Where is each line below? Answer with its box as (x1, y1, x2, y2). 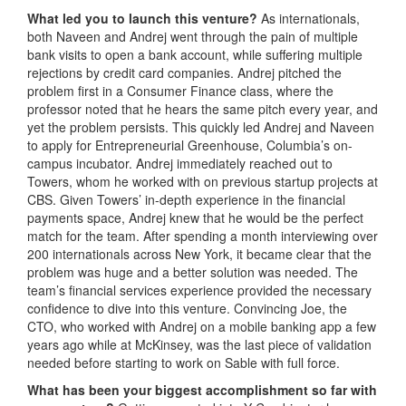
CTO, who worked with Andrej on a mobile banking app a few (27, 316, 376, 335)
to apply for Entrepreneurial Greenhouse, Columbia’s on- (27, 135, 353, 154)
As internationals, (261, 8, 360, 27)
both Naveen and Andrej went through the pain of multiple (27, 26, 358, 45)
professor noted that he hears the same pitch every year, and (27, 99, 378, 118)
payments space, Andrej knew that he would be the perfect (27, 208, 363, 227)
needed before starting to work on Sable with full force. (27, 353, 340, 372)
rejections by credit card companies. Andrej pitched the (27, 63, 342, 82)
